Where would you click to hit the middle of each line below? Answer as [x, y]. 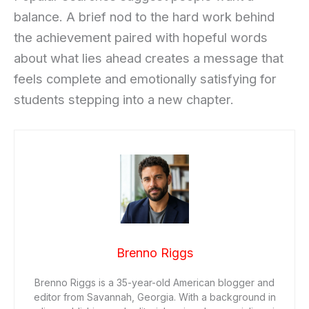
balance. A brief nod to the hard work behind [144, 16]
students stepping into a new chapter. [124, 99]
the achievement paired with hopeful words [141, 37]
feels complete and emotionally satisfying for [145, 78]
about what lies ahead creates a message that [149, 58]
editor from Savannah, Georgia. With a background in [154, 297]
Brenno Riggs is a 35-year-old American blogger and [154, 283]
